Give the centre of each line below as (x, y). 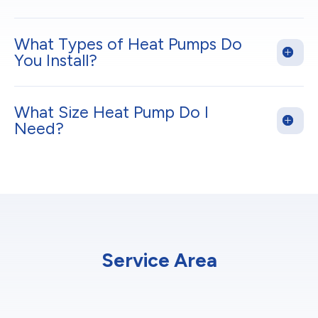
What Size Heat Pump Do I (111, 113)
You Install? (56, 61)
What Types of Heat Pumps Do (128, 44)
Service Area (159, 261)
